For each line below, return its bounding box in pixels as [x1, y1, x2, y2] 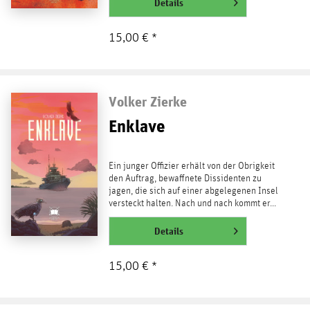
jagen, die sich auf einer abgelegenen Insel [108, 186, 278, 197]
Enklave [108, 116, 165, 137]
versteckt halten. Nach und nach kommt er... [108, 199, 276, 209]
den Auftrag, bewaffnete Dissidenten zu [108, 174, 262, 184]
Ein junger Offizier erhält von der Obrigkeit [108, 161, 275, 172]
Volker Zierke [108, 93, 187, 110]
